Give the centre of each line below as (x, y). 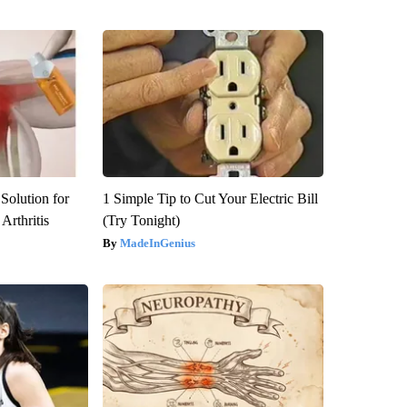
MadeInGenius (157, 243)
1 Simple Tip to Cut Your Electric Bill (210, 198)
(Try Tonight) (141, 220)
